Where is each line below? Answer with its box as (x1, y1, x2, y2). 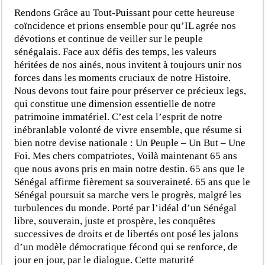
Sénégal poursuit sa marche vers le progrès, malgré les (14, 189, 242, 201)
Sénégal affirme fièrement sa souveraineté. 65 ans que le (14, 176, 251, 188)
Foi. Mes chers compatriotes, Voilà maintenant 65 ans (14, 150, 238, 161)
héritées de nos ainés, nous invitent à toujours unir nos (14, 59, 243, 70)
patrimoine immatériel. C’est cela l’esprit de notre (14, 111, 223, 122)
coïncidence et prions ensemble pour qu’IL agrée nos (14, 20, 237, 31)
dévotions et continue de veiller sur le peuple (14, 33, 203, 44)
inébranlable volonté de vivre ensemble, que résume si (14, 124, 243, 135)
